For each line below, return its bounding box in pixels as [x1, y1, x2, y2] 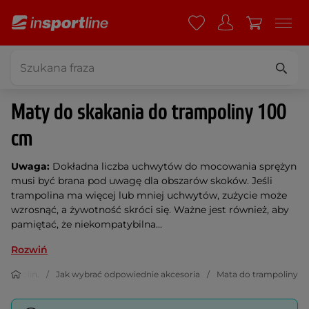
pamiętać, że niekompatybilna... [11, 218, 162, 230]
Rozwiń [11, 243, 48, 256]
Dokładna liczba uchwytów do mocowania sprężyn [50, 160, 297, 172]
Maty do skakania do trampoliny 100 [11, 99, 286, 127]
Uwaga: [11, 160, 50, 172]
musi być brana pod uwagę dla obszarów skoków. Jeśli [11, 175, 272, 187]
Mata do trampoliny [217, 269, 298, 279]
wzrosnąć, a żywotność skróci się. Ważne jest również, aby [11, 203, 289, 216]
